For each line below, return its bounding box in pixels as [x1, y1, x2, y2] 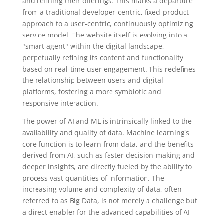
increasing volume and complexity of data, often [22, 184, 182, 194]
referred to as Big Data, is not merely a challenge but [22, 195, 197, 205]
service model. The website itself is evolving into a [22, 30, 187, 39]
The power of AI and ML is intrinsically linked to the [22, 116, 192, 126]
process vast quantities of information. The [22, 173, 164, 183]
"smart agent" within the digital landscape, [22, 41, 164, 51]
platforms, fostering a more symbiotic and [22, 86, 161, 96]
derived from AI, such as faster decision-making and [22, 150, 195, 160]
